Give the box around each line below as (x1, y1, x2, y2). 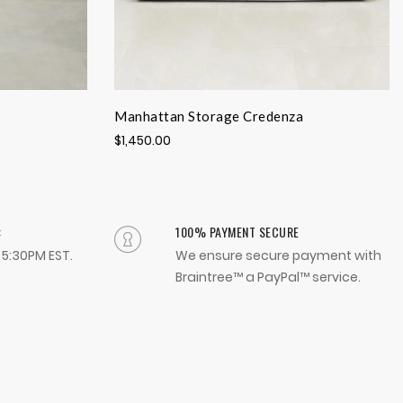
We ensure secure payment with (175, 246, 381, 265)
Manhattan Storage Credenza (114, 108, 303, 125)
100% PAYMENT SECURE (175, 222, 300, 242)
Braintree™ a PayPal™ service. (175, 268, 361, 287)
